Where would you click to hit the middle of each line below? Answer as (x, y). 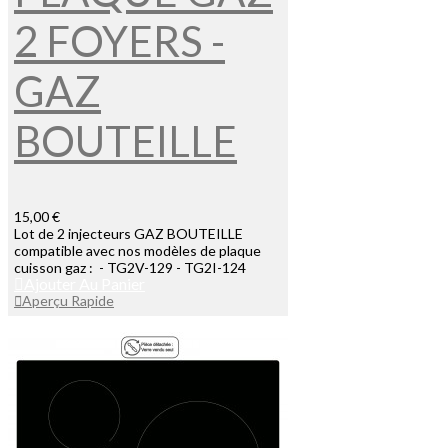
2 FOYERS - (119, 41)
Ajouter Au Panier (84, 284)
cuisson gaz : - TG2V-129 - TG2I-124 (130, 268)
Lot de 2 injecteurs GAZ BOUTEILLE (128, 234)
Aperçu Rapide (68, 301)
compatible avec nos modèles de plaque (137, 251)
